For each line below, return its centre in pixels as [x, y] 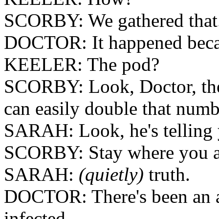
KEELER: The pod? [82, 64]
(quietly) [111, 174]
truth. [167, 174]
